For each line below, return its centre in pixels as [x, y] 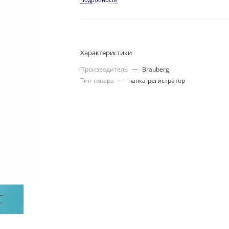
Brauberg [156, 69]
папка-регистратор [157, 80]
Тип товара [98, 80]
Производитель [105, 69]
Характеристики [106, 52]
